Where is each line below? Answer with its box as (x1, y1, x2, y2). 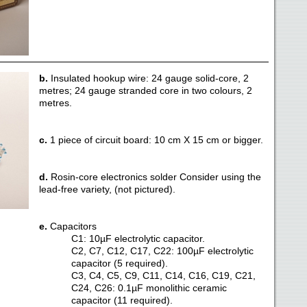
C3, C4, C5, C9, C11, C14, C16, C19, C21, (71, 270, 256, 281)
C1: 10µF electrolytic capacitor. (71, 233, 205, 244)
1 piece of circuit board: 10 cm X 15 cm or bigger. (47, 134, 263, 145)
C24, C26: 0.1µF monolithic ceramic (71, 282, 227, 293)
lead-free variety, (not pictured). (38, 184, 175, 195)
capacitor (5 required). (71, 258, 168, 269)
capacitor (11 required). (71, 295, 173, 306)
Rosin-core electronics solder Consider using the (47, 171, 261, 182)
